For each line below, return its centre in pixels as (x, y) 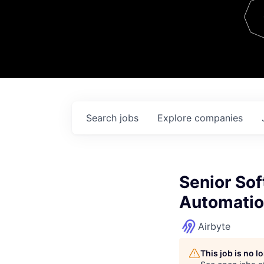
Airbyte (214, 226)
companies (219, 118)
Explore (176, 118)
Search (103, 118)
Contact (225, 28)
